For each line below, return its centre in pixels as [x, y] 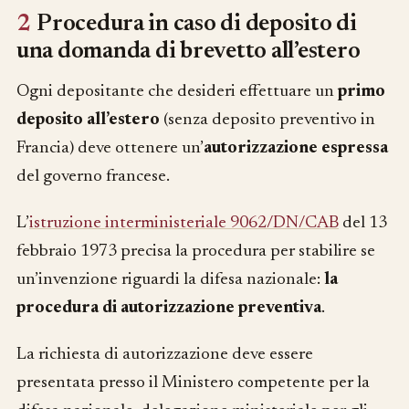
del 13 [363, 223]
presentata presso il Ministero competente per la [193, 383]
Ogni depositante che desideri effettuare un [177, 91]
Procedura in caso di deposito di [197, 24]
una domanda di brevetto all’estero [189, 52]
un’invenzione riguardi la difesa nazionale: [170, 279]
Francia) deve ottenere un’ [110, 148]
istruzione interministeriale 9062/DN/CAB [184, 223]
